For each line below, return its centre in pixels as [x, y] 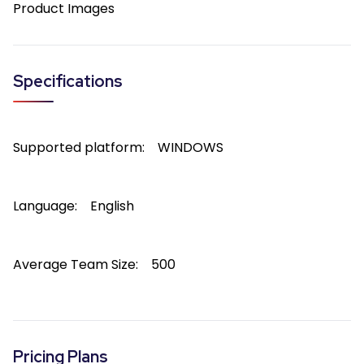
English [112, 206]
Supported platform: [79, 147]
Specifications [68, 81]
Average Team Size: [76, 264]
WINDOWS [191, 147]
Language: [45, 206]
